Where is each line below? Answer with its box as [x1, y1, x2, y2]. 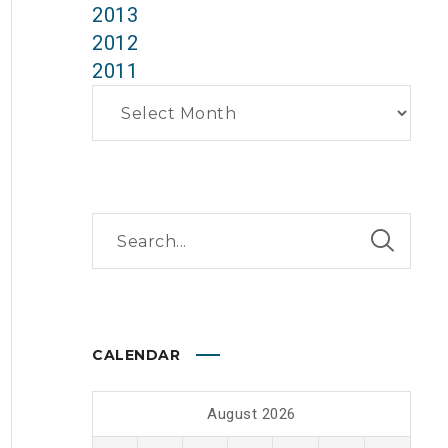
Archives [91, 88, 156, 107]
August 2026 [207, 405, 296, 423]
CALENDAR [92, 346, 180, 364]
